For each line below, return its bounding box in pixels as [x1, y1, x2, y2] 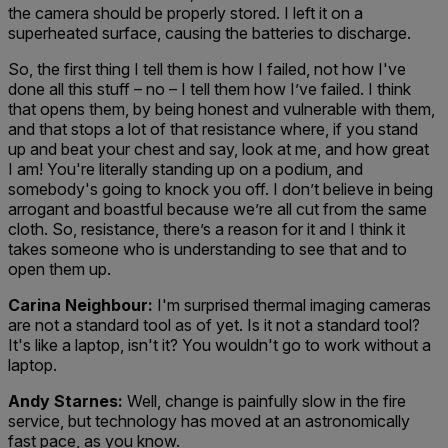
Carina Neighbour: [8, 295, 157, 315]
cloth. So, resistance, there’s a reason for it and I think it [8, 219, 405, 239]
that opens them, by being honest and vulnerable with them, [8, 99, 435, 119]
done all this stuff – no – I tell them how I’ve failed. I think [8, 79, 411, 99]
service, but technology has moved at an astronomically [8, 411, 410, 431]
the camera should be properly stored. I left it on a [8, 3, 363, 23]
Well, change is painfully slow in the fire [127, 391, 406, 411]
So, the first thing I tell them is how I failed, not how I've [8, 59, 406, 79]
